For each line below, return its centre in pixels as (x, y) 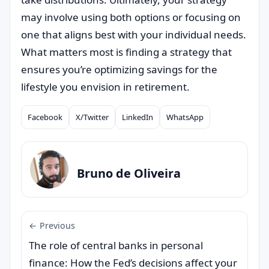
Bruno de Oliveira (129, 173)
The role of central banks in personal (116, 245)
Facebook (45, 117)
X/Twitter (92, 117)
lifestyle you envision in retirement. (105, 87)
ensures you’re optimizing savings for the (119, 69)
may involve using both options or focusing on (131, 17)
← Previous (52, 225)
